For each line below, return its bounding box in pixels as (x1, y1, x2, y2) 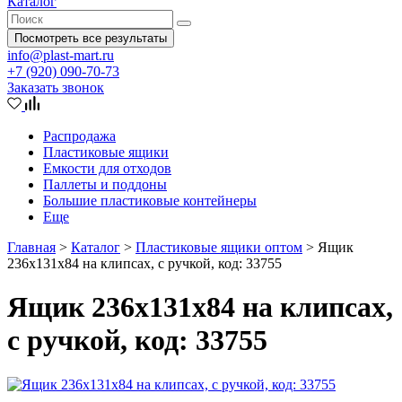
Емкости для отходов (43, 161, 171, 176)
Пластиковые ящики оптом (135, 240, 302, 255)
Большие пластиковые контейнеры (43, 193, 257, 208)
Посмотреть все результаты (14, 31, 167, 45)
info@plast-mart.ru (7, 48, 114, 63)
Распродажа (43, 128, 116, 144)
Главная (7, 240, 56, 255)
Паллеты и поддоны (43, 177, 167, 192)
